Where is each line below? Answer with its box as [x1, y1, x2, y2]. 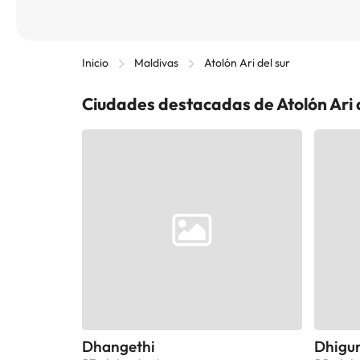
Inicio [82, 55, 108, 70]
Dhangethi [82, 336, 155, 356]
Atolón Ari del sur [204, 55, 290, 70]
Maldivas [134, 55, 178, 70]
